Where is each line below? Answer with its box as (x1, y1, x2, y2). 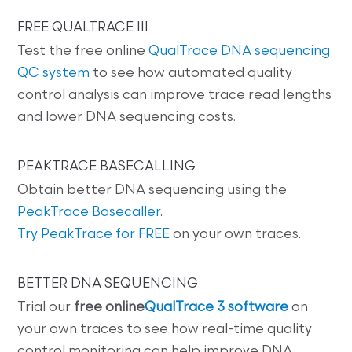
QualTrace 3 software (145, 301, 289, 315)
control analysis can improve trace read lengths (17, 89, 332, 103)
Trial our (17, 301, 75, 315)
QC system (17, 67, 90, 81)
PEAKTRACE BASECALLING (17, 160, 196, 174)
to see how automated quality (90, 67, 293, 81)
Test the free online (17, 45, 149, 59)
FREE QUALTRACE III (17, 21, 149, 35)
